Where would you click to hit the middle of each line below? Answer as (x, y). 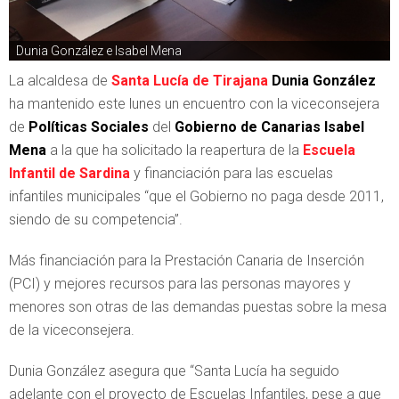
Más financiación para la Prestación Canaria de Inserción (187, 260)
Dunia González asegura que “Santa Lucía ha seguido (174, 370)
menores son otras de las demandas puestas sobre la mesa (198, 306)
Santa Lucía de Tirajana (190, 80)
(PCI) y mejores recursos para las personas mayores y (180, 283)
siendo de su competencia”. (96, 219)
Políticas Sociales (90, 126)
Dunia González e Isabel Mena (99, 50)
